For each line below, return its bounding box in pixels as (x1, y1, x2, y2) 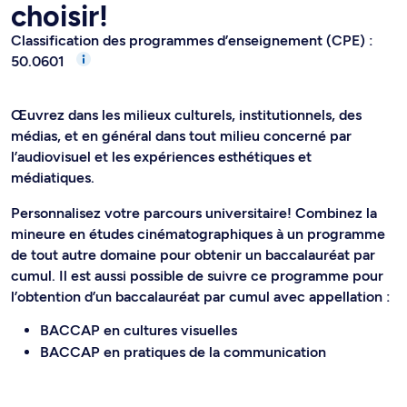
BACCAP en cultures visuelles (40, 322, 237, 340)
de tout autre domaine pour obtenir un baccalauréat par (11, 246, 375, 264)
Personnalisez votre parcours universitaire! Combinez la (11, 204, 377, 223)
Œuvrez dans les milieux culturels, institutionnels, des (11, 106, 362, 124)
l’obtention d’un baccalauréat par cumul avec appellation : (11, 288, 391, 306)
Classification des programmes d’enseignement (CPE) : (11, 32, 373, 50)
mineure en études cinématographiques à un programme (11, 225, 385, 243)
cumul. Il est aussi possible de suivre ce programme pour (11, 267, 383, 285)
